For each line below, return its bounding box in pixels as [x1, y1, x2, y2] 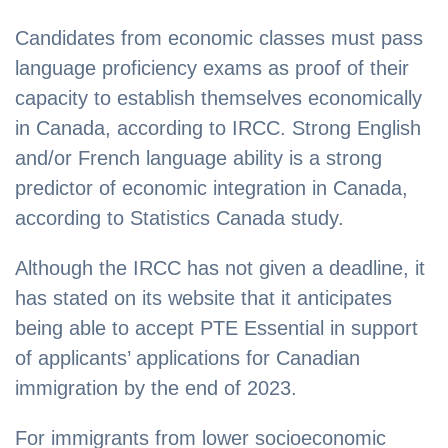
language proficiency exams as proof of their [15, 57, 409, 80]
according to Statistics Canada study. [15, 207, 344, 230]
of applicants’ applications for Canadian [15, 347, 360, 370]
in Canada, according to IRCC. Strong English [15, 117, 421, 140]
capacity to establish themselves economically [15, 87, 422, 110]
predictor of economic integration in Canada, [15, 177, 408, 200]
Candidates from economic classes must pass [15, 27, 423, 50]
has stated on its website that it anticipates [15, 287, 392, 310]
